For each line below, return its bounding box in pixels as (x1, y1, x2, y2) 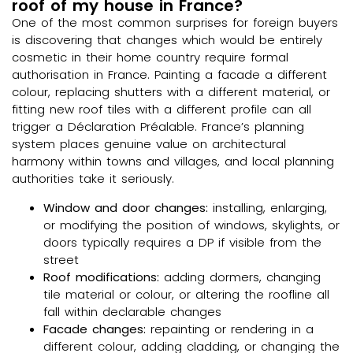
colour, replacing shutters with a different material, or (12, 84, 330, 101)
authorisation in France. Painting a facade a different (12, 66, 327, 84)
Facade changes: (43, 320, 146, 337)
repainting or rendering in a (146, 320, 314, 337)
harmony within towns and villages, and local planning (12, 153, 334, 170)
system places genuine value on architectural (12, 136, 286, 153)
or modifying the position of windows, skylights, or (43, 216, 340, 233)
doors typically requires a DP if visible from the (43, 233, 321, 251)
